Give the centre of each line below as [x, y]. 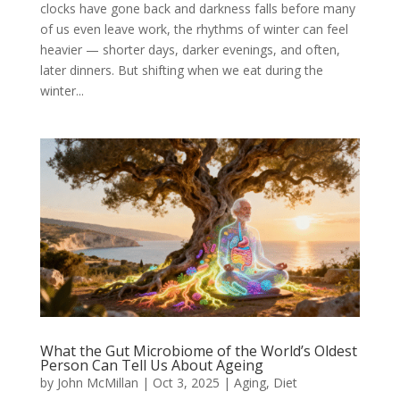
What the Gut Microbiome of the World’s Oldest [198, 351]
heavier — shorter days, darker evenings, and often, [190, 50]
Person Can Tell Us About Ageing [151, 366]
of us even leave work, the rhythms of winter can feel [194, 29]
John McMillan [97, 383]
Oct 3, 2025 [186, 383]
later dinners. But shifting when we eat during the [181, 71]
